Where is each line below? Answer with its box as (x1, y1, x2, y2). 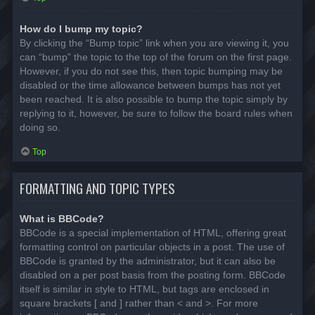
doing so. (20, 122, 60, 134)
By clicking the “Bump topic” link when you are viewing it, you (20, 37, 289, 49)
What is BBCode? (20, 212, 104, 224)
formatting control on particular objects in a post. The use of (20, 240, 285, 252)
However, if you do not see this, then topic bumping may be (20, 65, 283, 77)
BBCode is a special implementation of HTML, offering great (20, 226, 286, 238)
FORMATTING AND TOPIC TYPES (20, 177, 175, 198)
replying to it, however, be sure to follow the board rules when (20, 108, 292, 120)
